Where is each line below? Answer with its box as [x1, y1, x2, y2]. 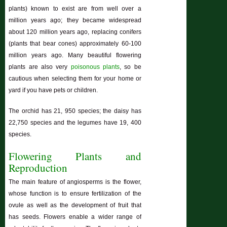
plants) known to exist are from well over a [9, 5, 141, 12]
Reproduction [9, 160, 68, 175]
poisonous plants [70, 63, 120, 70]
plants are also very [9, 63, 71, 70]
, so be [120, 63, 141, 70]
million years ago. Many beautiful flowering [9, 51, 141, 59]
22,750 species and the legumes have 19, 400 [9, 119, 141, 126]
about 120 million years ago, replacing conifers [9, 28, 141, 35]
